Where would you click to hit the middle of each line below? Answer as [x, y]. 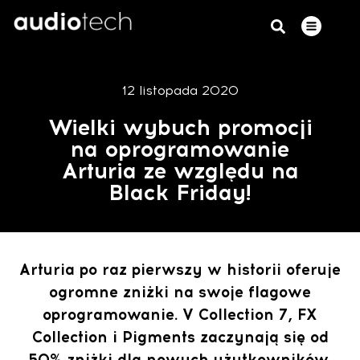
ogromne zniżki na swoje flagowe [180, 292]
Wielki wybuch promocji [180, 127]
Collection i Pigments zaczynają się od [180, 337]
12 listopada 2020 [180, 90]
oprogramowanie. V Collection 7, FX [180, 315]
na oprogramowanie [180, 149]
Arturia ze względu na [180, 170]
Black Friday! [180, 192]
